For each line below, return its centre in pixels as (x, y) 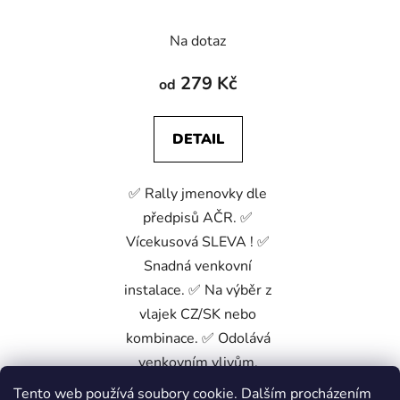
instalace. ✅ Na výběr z (198, 291)
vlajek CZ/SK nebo (198, 315)
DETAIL (198, 140)
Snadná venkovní (198, 267)
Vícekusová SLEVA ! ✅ (198, 242)
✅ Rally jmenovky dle (198, 194)
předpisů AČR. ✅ (198, 218)
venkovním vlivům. (198, 363)
